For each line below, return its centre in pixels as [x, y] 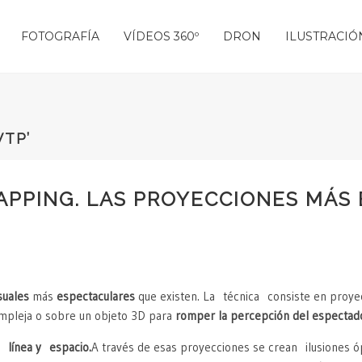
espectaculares [97, 297]
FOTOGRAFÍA [60, 36]
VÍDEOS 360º [161, 36]
